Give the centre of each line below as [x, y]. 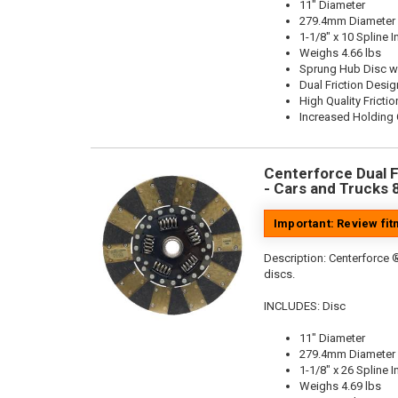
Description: [296, 258]
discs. [279, 274]
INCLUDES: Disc [305, 306]
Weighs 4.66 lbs [340, 53]
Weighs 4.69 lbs [340, 386]
